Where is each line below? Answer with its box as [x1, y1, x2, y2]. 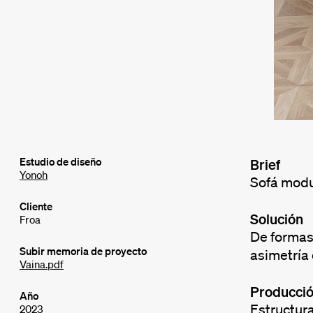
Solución [249, 210, 303, 228]
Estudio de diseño [20, 154, 101, 169]
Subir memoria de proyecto [20, 244, 147, 259]
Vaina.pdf [20, 257, 64, 272]
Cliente [20, 199, 52, 214]
